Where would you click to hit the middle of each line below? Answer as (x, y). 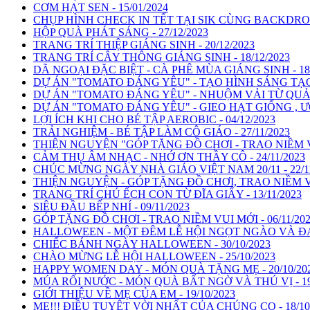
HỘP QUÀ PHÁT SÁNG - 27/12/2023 (121, 32)
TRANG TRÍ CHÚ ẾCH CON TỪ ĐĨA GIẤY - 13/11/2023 (167, 194)
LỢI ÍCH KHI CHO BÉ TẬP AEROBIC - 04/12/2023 (154, 119)
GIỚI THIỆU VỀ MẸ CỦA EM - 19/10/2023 (134, 294)
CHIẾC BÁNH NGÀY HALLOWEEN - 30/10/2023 (152, 244)
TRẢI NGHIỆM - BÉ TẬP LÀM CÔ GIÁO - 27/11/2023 (162, 132)
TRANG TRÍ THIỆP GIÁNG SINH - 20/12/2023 (144, 45)
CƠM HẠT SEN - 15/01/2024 (101, 7)
